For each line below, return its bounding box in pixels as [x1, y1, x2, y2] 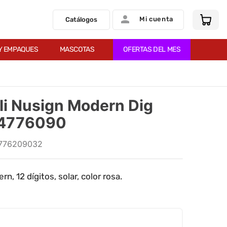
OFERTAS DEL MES [123, 45, 181, 54]
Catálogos [65, 15, 98, 23]
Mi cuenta [139, 15, 173, 23]
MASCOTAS [59, 45, 95, 54]
